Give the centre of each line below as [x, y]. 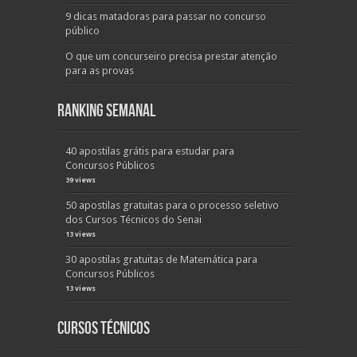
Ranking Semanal [106, 111]
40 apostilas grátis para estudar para [150, 151]
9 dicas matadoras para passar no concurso [166, 16]
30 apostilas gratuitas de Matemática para [161, 259]
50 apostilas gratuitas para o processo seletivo [172, 205]
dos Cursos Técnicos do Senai [133, 220]
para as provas [100, 71]
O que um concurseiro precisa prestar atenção [171, 56]
